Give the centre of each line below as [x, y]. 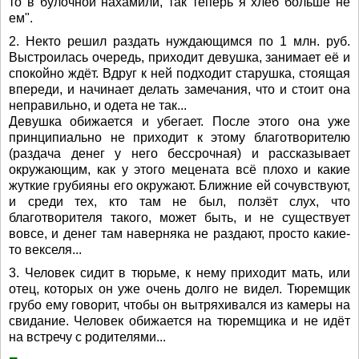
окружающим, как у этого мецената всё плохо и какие [179, 169]
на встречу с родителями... [87, 337]
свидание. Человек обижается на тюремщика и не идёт [179, 321]
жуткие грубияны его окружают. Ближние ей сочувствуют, [179, 186]
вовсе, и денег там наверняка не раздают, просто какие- [179, 234]
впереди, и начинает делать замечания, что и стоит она [179, 89]
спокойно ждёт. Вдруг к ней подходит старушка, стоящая [179, 73]
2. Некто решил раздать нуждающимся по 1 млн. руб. [179, 41]
